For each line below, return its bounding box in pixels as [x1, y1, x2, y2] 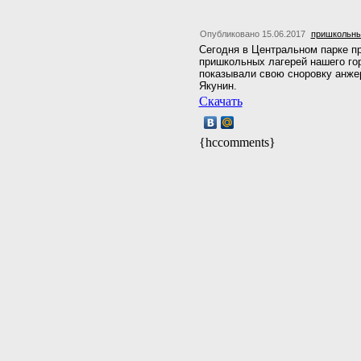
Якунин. [198, 80, 237, 92]
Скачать [198, 94, 243, 108]
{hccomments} [198, 135, 276, 149]
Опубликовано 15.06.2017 [199, 29, 305, 39]
